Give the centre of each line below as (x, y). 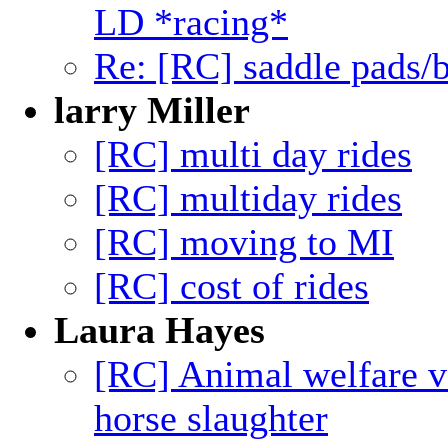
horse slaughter (211, 418)
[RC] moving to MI (244, 242)
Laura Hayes (159, 330)
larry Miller (152, 110)
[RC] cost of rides (231, 286)
